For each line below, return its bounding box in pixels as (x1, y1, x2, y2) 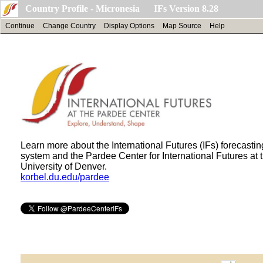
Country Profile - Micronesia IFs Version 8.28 (25, 4, 218, 14)
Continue (5, 22, 35, 30)
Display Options (104, 22, 154, 30)
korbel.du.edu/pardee (21, 171, 109, 182)
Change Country (43, 22, 96, 30)
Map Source (163, 22, 201, 30)
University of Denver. (21, 161, 107, 171)
